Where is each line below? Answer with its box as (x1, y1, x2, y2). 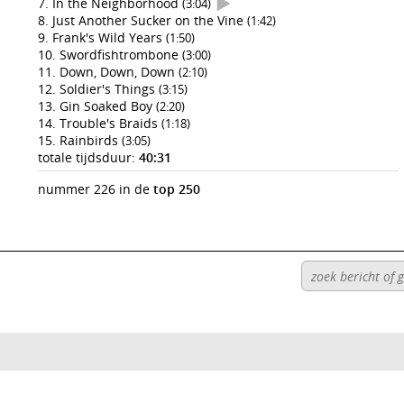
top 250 (153, 180, 200, 197)
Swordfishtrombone (60, 46, 182, 63)
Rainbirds (60, 132, 122, 149)
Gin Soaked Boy (60, 97, 156, 115)
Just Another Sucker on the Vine (52, 12, 247, 29)
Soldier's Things (60, 80, 159, 97)
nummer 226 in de (38, 180, 153, 197)
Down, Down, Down (60, 63, 179, 80)
